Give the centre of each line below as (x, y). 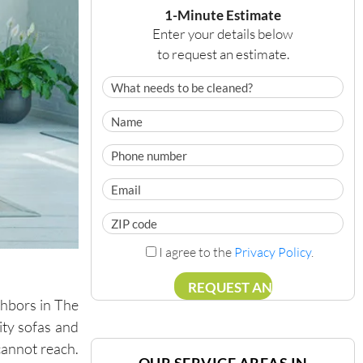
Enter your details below (223, 33)
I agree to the (196, 252)
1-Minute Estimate (223, 15)
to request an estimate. (223, 53)
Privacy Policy (272, 252)
